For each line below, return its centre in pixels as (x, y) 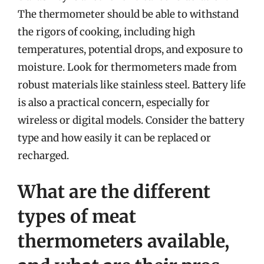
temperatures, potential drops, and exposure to (130, 49)
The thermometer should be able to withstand (128, 14)
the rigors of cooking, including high (106, 32)
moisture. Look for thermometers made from (127, 67)
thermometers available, (123, 241)
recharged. (43, 155)
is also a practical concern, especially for (114, 102)
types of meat (77, 216)
